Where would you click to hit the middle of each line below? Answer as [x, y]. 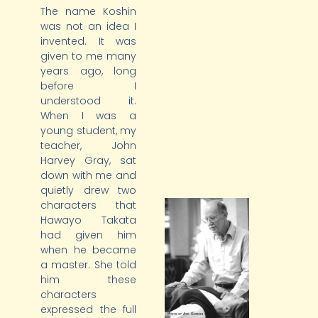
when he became [88, 250]
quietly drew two [88, 191]
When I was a [88, 116]
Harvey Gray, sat [88, 161]
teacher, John [88, 146]
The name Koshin [88, 12]
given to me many [88, 56]
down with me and [88, 176]
